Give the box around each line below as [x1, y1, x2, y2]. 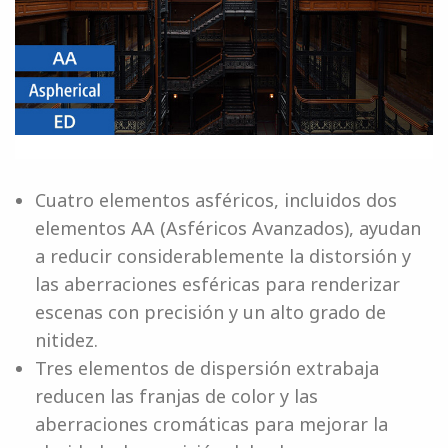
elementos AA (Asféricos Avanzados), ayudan [35, 215, 421, 240]
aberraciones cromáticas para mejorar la [35, 411, 388, 436]
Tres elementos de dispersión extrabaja [35, 355, 379, 380]
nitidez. [35, 327, 98, 352]
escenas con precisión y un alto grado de [35, 299, 386, 324]
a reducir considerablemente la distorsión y [35, 243, 411, 268]
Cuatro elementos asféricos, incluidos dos [35, 187, 397, 212]
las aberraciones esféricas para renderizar [35, 271, 400, 296]
